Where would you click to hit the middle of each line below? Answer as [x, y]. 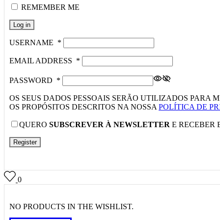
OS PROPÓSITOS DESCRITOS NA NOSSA [84, 107]
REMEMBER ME [50, 7]
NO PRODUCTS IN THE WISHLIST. [71, 206]
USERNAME [33, 42]
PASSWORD [33, 80]
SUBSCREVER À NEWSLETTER [110, 124]
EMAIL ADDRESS [43, 60]
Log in [22, 25]
